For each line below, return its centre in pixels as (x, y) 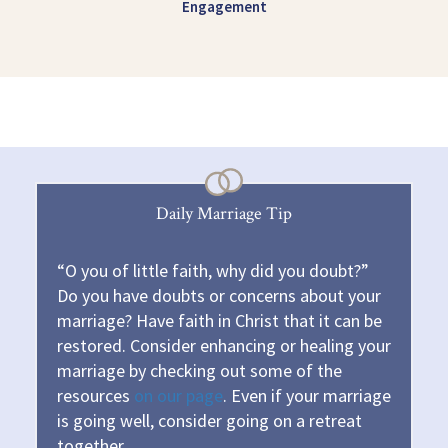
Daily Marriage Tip (224, 213)
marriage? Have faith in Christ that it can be (219, 320)
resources (95, 395)
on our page (178, 395)
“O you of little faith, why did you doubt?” (213, 270)
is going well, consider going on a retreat (209, 420)
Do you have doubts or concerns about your (219, 295)
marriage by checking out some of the (199, 370)
